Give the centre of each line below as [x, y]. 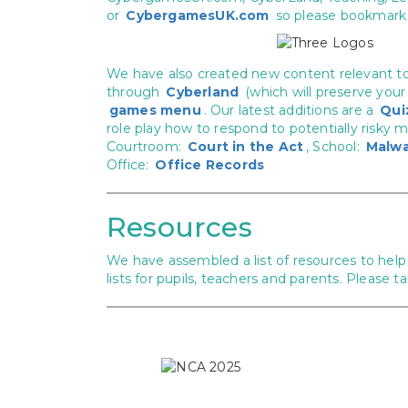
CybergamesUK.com [198, 15]
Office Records [210, 165]
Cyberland [203, 92]
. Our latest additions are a [291, 110]
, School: [335, 147]
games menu [155, 110]
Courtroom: [146, 147]
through [135, 92]
